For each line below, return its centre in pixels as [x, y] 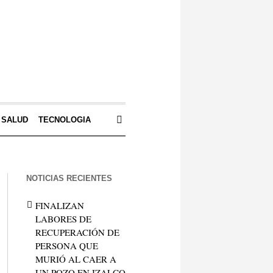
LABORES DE [63, 219]
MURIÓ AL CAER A [76, 259]
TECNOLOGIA [64, 120]
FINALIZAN [59, 205]
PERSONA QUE [66, 246]
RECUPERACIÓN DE [77, 232]
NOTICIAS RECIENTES [69, 178]
